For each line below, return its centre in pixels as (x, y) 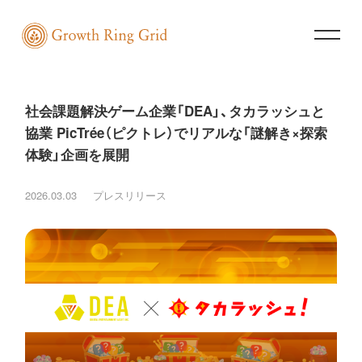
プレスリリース (130, 195)
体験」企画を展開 (78, 154)
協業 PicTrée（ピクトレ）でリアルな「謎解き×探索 (177, 133)
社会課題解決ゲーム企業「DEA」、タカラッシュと (175, 111)
